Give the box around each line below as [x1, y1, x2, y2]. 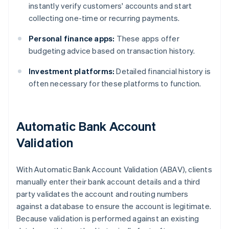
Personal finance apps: [29, 33, 115, 44]
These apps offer [114, 33, 179, 44]
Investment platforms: [29, 66, 115, 77]
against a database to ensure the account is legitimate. [16, 201, 212, 212]
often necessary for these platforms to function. [29, 78, 201, 89]
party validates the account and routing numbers [16, 189, 189, 199]
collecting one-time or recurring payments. [29, 13, 180, 24]
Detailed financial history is [114, 66, 211, 77]
